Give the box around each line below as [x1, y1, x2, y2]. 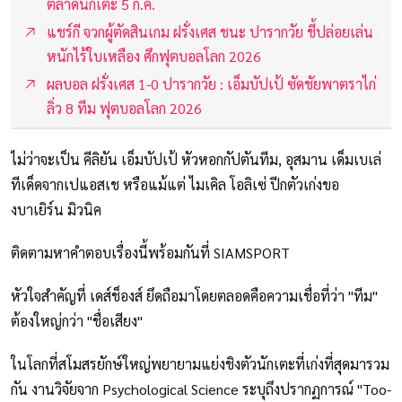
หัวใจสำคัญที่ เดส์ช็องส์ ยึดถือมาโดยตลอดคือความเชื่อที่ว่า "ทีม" [11, 286, 378, 306]
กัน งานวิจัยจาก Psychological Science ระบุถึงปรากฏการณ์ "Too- [11, 380, 391, 399]
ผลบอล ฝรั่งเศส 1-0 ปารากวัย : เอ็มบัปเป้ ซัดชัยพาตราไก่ [47, 74, 376, 94]
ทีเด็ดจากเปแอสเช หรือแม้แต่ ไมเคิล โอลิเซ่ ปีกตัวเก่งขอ [11, 175, 339, 195]
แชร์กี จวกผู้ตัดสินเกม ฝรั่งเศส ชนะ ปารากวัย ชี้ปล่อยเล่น [47, 22, 373, 42]
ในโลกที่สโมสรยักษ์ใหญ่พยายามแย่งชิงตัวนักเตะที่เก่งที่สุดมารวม [11, 354, 389, 374]
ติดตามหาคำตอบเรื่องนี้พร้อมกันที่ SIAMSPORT [11, 243, 293, 263]
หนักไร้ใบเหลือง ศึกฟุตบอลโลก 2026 [47, 47, 261, 66]
